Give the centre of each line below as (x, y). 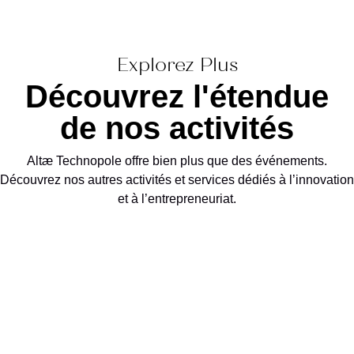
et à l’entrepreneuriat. (177, 199)
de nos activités (177, 128)
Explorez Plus (177, 68)
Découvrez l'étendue (177, 97)
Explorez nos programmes (172, 256)
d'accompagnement (136, 278)
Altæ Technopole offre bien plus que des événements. (177, 161)
